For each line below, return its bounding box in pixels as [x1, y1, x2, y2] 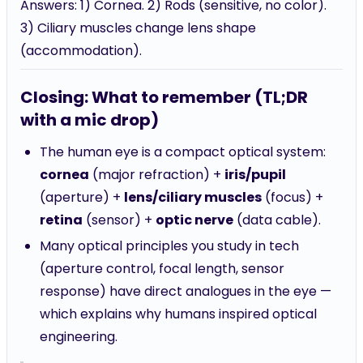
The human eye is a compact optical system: [40, 143, 326, 161]
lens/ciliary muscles [124, 188, 262, 207]
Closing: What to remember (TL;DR [20, 86, 308, 109]
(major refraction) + [89, 165, 224, 184]
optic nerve [156, 211, 233, 229]
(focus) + [262, 188, 323, 207]
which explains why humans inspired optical [40, 305, 317, 323]
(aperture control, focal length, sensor [40, 259, 284, 278]
